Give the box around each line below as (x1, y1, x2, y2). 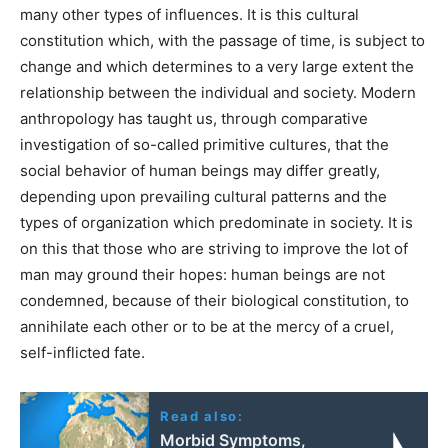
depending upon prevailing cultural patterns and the (20, 186, 387, 206)
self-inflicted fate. (20, 342, 145, 362)
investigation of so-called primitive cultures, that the (20, 134, 389, 154)
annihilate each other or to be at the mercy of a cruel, (20, 316, 394, 336)
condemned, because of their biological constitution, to (20, 290, 409, 310)
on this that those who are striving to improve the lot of (20, 238, 408, 258)
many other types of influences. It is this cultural (20, 4, 359, 24)
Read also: (160, 407, 244, 424)
